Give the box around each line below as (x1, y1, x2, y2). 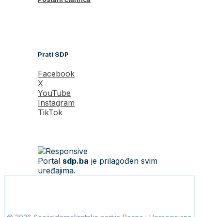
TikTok (38, 108, 62, 118)
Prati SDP (38, 50, 69, 59)
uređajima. (38, 166, 76, 176)
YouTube (38, 88, 71, 98)
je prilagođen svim (89, 156, 157, 166)
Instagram (38, 98, 75, 108)
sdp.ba (62, 156, 89, 166)
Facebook (38, 69, 75, 79)
